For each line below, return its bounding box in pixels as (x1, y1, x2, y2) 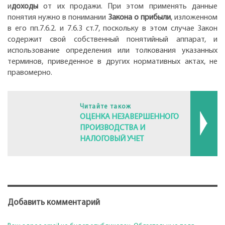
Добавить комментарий (8, 198, 100, 207)
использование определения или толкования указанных (8, 46, 217, 55)
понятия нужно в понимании (8, 13, 108, 22)
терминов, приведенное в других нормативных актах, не (8, 57, 217, 66)
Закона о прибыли (108, 13, 171, 22)
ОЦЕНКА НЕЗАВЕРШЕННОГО (79, 113, 179, 122)
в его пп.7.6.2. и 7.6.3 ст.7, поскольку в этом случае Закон (8, 24, 217, 33)
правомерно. (8, 68, 54, 77)
